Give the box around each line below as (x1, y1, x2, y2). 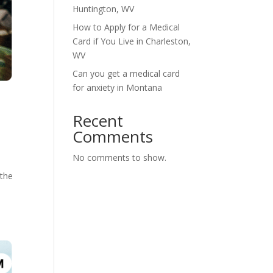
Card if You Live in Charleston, (73, 35, 191, 47)
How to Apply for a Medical (73, 21, 180, 33)
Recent (73, 110, 124, 132)
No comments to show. (73, 152, 167, 163)
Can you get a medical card (73, 68, 180, 79)
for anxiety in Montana (73, 82, 163, 93)
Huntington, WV (73, 3, 135, 15)
